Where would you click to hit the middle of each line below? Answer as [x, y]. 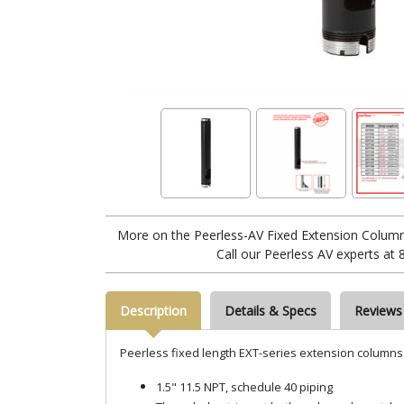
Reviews [378, 310]
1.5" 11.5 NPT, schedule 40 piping [244, 386]
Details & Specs [271, 310]
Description [153, 310]
